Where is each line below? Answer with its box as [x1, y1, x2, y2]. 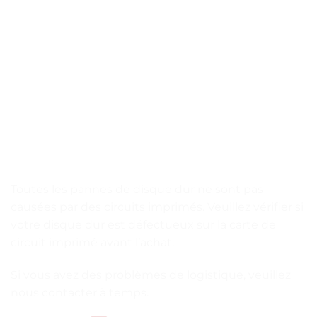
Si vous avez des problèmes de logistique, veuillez [11, 268, 291, 282]
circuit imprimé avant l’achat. [11, 236, 174, 250]
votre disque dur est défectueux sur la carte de [11, 218, 276, 232]
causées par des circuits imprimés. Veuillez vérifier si [11, 200, 304, 214]
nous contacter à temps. [11, 286, 149, 300]
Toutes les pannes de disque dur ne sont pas [11, 183, 263, 197]
